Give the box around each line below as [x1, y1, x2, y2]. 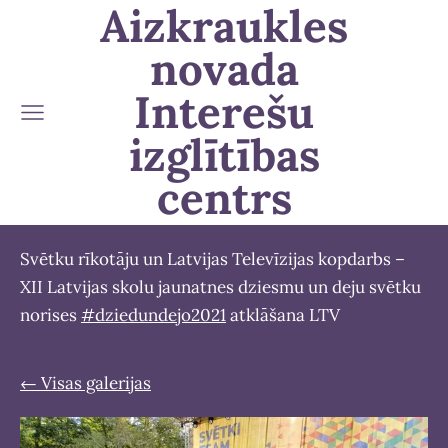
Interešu [134, 84, 314, 140]
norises [20, 304, 81, 326]
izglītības [128, 127, 320, 183]
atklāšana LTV [226, 304, 340, 326]
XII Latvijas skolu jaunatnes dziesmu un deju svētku [20, 276, 421, 298]
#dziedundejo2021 [81, 304, 226, 326]
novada [149, 41, 299, 97]
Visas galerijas [41, 372, 151, 394]
